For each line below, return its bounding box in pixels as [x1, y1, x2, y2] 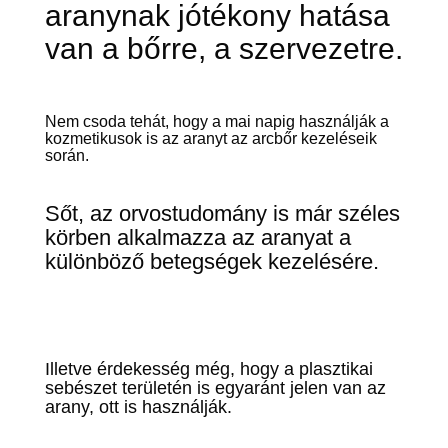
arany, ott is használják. [44, 397, 232, 417]
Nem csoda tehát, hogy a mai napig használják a [44, 113, 389, 130]
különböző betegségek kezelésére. [44, 249, 379, 274]
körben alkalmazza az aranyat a [44, 225, 351, 250]
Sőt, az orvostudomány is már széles [44, 201, 400, 226]
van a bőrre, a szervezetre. [44, 32, 403, 65]
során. [44, 147, 89, 164]
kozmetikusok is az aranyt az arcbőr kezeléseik [44, 130, 377, 147]
